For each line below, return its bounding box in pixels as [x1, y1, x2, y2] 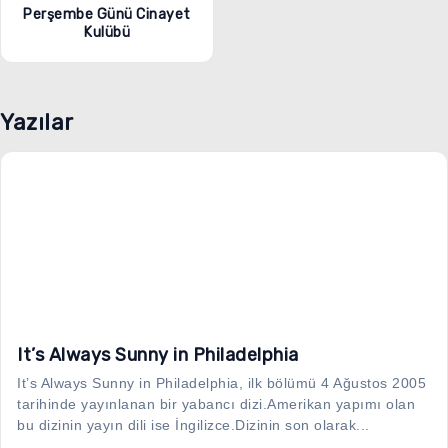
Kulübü [84, 24, 130, 42]
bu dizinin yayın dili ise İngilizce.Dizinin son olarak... [17, 417, 370, 434]
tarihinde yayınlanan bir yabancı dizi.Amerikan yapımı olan [17, 396, 415, 413]
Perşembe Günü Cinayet [23, 6, 191, 24]
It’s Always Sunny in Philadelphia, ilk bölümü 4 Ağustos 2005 [17, 375, 426, 392]
